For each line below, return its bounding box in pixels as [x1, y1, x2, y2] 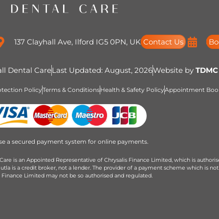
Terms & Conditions [42, 86, 100, 93]
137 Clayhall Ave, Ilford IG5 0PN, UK [14, 37, 141, 46]
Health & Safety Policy [100, 86, 164, 93]
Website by [153, 65, 196, 75]
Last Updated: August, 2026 [52, 65, 153, 75]
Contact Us [143, 37, 183, 46]
